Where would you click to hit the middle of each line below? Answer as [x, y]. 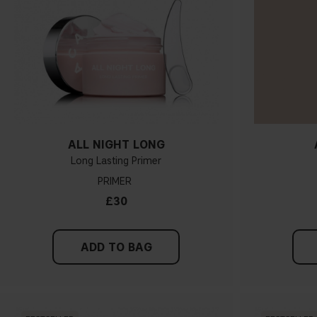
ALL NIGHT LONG [116, 145]
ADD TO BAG [116, 248]
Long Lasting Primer [116, 161]
